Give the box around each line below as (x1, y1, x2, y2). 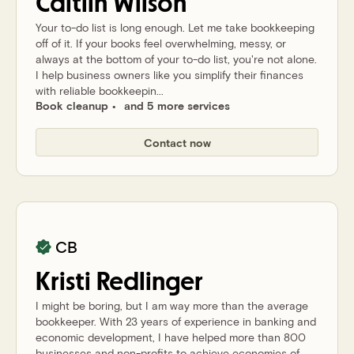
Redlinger (96, 269, 203, 295)
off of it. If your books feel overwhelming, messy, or (36, 36, 286, 50)
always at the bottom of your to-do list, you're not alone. (36, 52, 317, 66)
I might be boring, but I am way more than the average (36, 299, 308, 312)
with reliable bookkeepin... (36, 84, 164, 97)
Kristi (36, 269, 91, 295)
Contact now (143, 135, 211, 149)
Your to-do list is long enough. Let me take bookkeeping (36, 21, 314, 34)
